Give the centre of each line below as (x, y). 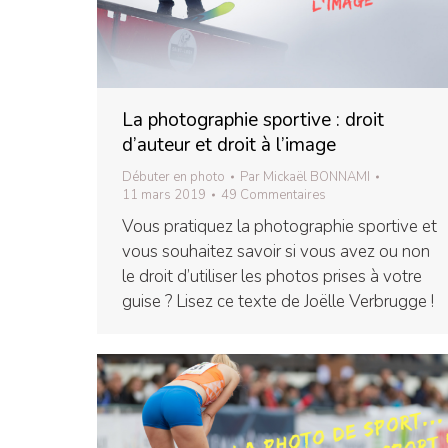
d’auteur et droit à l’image (229, 145)
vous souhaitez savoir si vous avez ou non (276, 252)
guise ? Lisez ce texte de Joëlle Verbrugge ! (278, 302)
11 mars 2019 (164, 195)
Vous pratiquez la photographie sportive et (279, 227)
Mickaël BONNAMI (316, 177)
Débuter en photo (173, 177)
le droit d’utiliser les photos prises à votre (272, 277)
